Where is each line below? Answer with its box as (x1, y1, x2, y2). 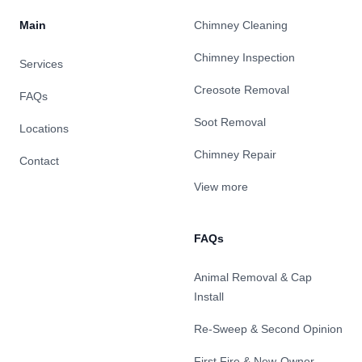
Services (19, 57, 63, 71)
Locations (19, 122, 69, 136)
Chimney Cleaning (194, 19, 288, 32)
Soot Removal (194, 116, 266, 129)
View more (194, 180, 248, 194)
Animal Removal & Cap (194, 271, 312, 284)
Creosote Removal (194, 83, 289, 97)
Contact (19, 154, 59, 168)
